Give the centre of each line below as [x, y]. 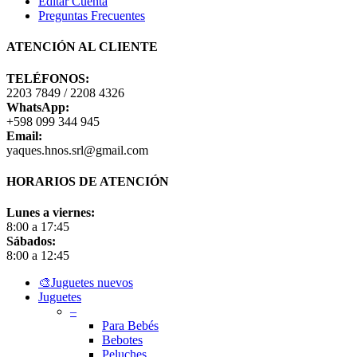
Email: [24, 135]
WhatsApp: [38, 107]
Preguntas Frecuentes [92, 16]
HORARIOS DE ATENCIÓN [88, 181]
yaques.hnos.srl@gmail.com [77, 150]
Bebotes [122, 340]
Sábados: [31, 241]
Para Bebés [130, 326]
